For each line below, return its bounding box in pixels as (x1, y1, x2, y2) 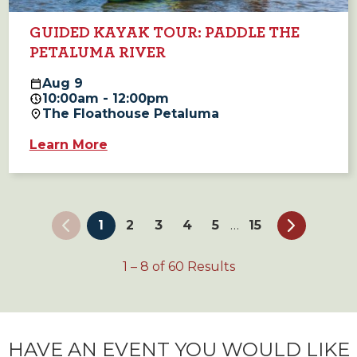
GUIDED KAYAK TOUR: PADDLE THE (29, 25, 300, 41)
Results (183, 258, 235, 274)
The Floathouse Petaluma (41, 106, 219, 122)
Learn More (29, 137, 108, 153)
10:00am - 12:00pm (41, 91, 169, 107)
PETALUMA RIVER (29, 45, 166, 61)
